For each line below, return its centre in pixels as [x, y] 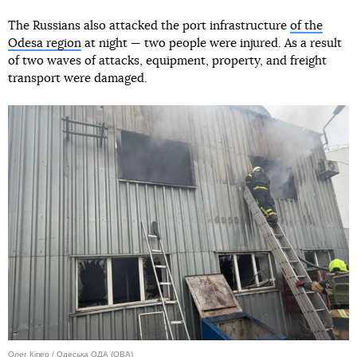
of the [306, 25]
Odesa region [45, 43]
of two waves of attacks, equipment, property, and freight [167, 61]
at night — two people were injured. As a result [212, 43]
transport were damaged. [78, 78]
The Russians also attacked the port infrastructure [149, 25]
